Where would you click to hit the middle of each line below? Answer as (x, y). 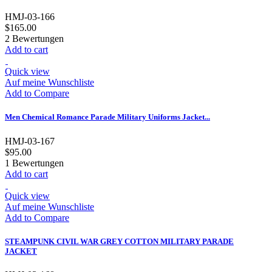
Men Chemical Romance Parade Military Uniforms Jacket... (107, 117)
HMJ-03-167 (30, 141)
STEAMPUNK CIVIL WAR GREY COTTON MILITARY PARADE (119, 241)
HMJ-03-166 (30, 17)
